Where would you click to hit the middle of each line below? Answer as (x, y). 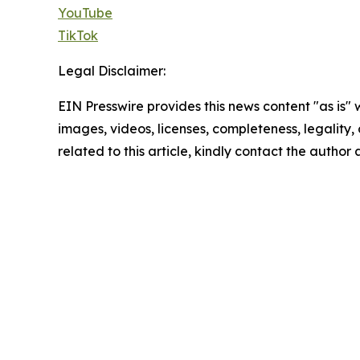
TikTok (78, 35)
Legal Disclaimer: (112, 71)
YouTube (85, 13)
